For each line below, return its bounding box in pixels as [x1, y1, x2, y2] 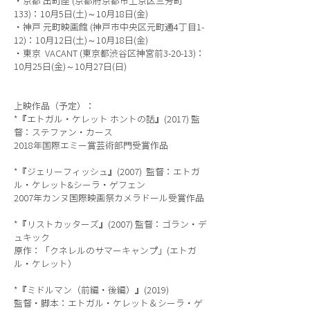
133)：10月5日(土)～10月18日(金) [14, 10, 148, 19]
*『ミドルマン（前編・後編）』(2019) [14, 286, 171, 295]
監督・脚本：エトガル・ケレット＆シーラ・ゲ [14, 299, 203, 308]
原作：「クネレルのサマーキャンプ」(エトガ [14, 246, 197, 255]
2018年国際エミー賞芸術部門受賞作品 [14, 141, 168, 150]
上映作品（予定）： [14, 102, 95, 111]
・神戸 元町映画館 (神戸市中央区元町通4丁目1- [14, 23, 204, 32]
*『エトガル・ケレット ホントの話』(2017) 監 [14, 115, 200, 124]
